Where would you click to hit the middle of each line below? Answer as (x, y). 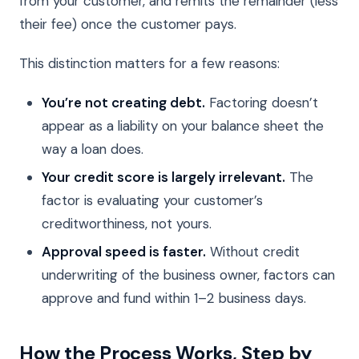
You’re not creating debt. (123, 102)
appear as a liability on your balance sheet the (183, 125)
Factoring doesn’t (262, 102)
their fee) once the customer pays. (128, 24)
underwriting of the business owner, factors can (188, 275)
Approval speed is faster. (124, 252)
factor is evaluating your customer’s (152, 201)
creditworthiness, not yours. (127, 224)
